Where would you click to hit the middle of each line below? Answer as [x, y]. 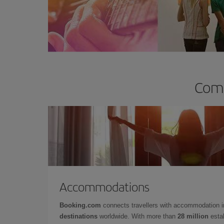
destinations [78, 216]
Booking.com [80, 205]
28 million [193, 216]
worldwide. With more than [137, 216]
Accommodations [104, 186]
